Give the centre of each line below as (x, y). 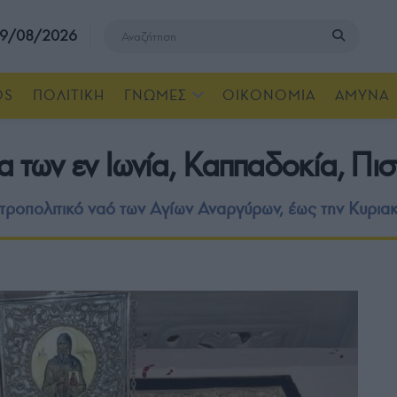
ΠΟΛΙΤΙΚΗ (69, 95)
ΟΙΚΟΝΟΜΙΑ (269, 95)
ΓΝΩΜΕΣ (156, 95)
